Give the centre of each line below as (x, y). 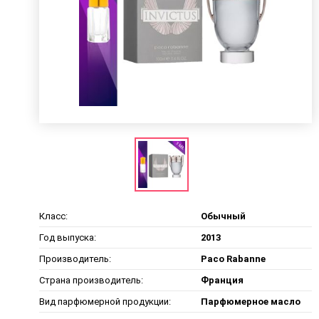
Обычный (223, 216)
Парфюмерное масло (250, 301)
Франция (222, 280)
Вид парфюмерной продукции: (105, 301)
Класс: (53, 216)
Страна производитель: (91, 280)
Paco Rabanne (233, 258)
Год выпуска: (67, 237)
